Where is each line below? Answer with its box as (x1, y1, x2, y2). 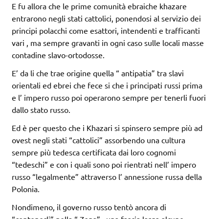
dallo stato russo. (12, 105, 70, 115)
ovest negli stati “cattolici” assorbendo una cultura (12, 135, 185, 145)
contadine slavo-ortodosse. (12, 50, 105, 60)
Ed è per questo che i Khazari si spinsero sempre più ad (12, 123, 202, 133)
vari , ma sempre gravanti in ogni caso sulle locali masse (12, 38, 204, 48)
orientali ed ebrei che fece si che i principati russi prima (12, 80, 202, 90)
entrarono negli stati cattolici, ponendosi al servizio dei (12, 13, 201, 23)
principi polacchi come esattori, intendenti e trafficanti (12, 25, 200, 36)
